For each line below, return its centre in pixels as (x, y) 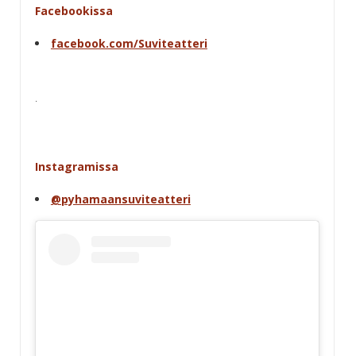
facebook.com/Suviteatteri (129, 43)
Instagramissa (76, 166)
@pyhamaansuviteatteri (120, 199)
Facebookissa (74, 10)
